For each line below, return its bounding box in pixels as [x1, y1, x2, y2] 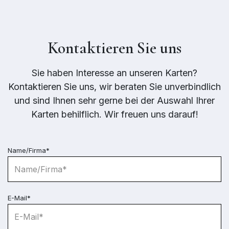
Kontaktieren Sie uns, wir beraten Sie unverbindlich [8, 81, 221, 92]
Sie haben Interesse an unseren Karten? [32, 67, 197, 78]
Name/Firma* [8, 146, 50, 154]
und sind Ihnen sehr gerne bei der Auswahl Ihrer [14, 95, 215, 106]
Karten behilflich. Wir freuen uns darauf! [31, 108, 198, 120]
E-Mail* [8, 193, 31, 202]
